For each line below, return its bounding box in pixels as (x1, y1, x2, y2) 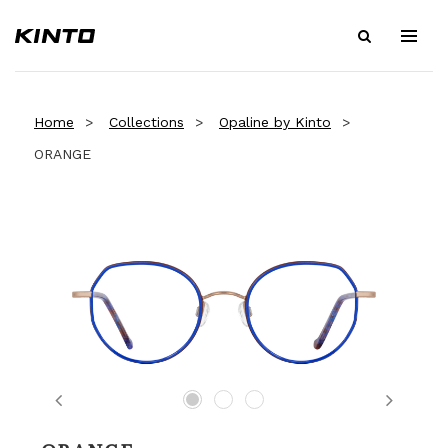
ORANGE (34, 146, 91, 162)
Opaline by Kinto (219, 114, 331, 130)
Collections (109, 114, 184, 130)
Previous (58, 401, 139, 425)
